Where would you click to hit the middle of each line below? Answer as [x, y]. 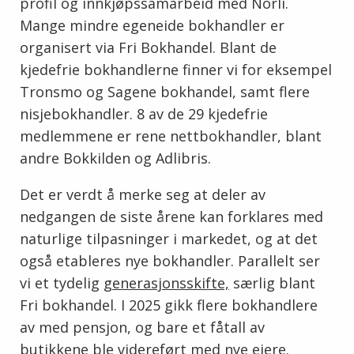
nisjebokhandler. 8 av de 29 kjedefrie [144, 114]
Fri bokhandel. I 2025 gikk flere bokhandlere [169, 305]
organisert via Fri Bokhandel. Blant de [148, 48]
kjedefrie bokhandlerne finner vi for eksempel [176, 70]
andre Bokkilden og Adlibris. [115, 158]
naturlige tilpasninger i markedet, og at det [169, 239]
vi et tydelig [62, 283]
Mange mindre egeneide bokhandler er [152, 26]
